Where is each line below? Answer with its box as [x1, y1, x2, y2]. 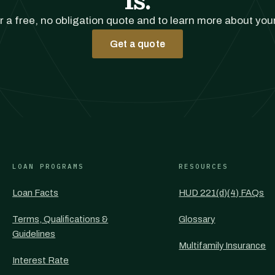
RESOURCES [179, 162, 229, 171]
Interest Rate [12, 255, 69, 265]
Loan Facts [12, 188, 59, 198]
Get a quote [110, 39, 165, 49]
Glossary [179, 214, 215, 224]
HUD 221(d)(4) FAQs [179, 188, 265, 198]
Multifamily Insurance [179, 241, 266, 250]
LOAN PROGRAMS [12, 162, 84, 171]
